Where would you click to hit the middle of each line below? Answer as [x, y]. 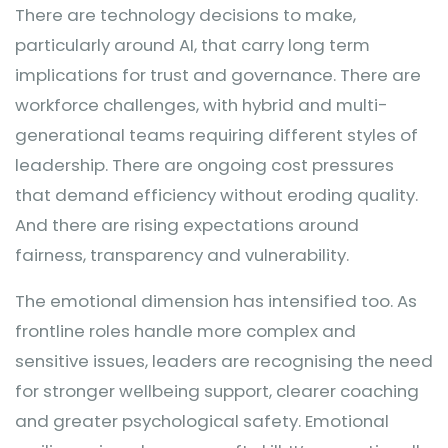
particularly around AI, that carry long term [192, 45]
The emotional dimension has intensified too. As [216, 301]
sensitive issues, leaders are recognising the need [224, 361]
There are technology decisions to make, [185, 15]
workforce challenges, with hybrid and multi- [201, 105]
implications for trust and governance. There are [218, 75]
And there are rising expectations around [187, 225]
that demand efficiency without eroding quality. [216, 195]
